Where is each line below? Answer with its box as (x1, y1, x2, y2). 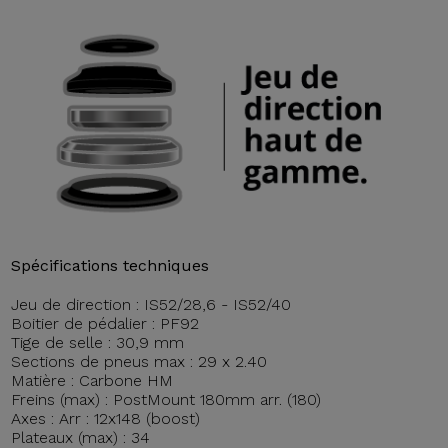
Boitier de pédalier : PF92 (11, 313, 200, 333)
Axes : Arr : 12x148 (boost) (11, 408, 201, 428)
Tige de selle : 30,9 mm (11, 332, 185, 352)
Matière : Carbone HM (11, 370, 174, 390)
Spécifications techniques (11, 255, 210, 275)
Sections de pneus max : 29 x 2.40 (11, 351, 268, 371)
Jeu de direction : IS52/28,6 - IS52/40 (11, 294, 292, 314)
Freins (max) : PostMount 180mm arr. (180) (11, 389, 322, 409)
